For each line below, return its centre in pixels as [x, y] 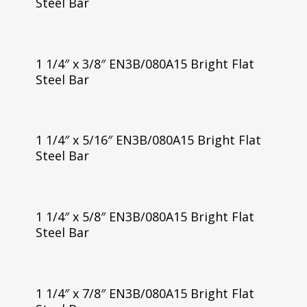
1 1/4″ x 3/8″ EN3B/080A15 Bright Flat [145, 63]
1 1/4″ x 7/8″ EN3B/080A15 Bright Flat [145, 294]
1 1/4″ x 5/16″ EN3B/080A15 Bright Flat [148, 140]
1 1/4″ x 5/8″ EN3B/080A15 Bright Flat [145, 217]
